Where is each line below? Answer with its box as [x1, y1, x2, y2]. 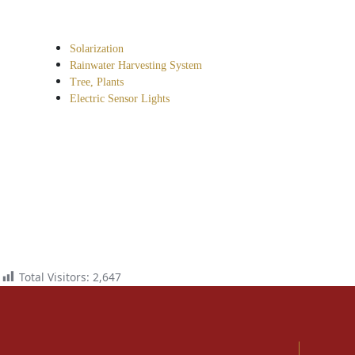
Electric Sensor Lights [70, 93, 170, 105]
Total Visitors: [19, 269, 90, 285]
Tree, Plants [70, 76, 124, 89]
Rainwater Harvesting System [70, 59, 203, 72]
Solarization [70, 43, 124, 55]
